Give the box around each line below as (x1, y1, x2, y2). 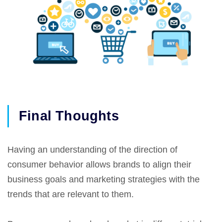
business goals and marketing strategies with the (7, 174, 200, 185)
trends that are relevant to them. (7, 189, 136, 200)
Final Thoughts (19, 109, 123, 124)
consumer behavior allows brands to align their (7, 160, 191, 170)
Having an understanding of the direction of (7, 145, 177, 155)
